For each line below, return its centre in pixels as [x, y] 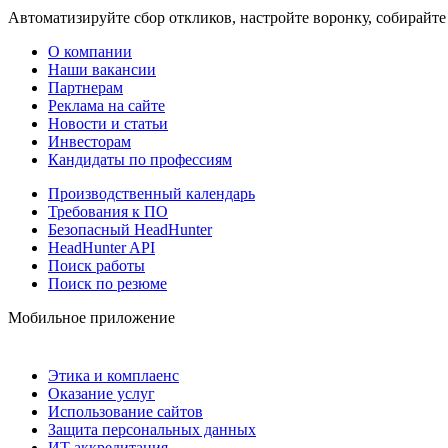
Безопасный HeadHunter [130, 230]
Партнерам [85, 88]
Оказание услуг [101, 394]
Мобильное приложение [91, 318]
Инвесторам [89, 142]
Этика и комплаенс [113, 376]
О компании [90, 52]
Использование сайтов [125, 412]
